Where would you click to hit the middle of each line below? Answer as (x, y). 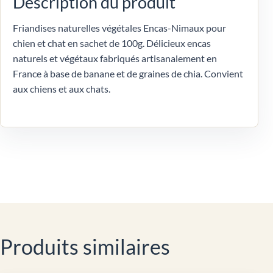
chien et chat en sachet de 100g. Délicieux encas (112, 43)
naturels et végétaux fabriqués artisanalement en (115, 58)
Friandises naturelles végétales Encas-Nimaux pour (119, 27)
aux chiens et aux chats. (62, 88)
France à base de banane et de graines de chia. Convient (128, 73)
